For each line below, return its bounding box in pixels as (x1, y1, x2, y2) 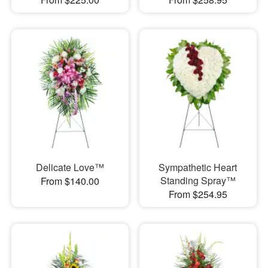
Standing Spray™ (160, 173, 236, 188)
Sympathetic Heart (159, 160, 237, 175)
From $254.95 (168, 187, 227, 202)
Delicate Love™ (35, 160, 104, 175)
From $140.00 (40, 174, 99, 188)
